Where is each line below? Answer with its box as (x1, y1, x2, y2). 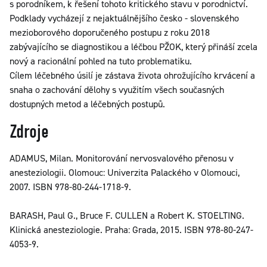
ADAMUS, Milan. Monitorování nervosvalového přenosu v (10, 152, 234, 164)
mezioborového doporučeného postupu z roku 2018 (10, 26, 210, 39)
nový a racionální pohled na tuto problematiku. (10, 55, 192, 67)
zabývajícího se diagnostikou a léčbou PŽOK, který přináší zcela (10, 41, 257, 53)
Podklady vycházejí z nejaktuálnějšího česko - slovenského (10, 12, 239, 24)
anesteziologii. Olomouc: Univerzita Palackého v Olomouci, (10, 166, 240, 179)
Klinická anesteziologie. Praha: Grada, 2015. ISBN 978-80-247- (10, 223, 253, 236)
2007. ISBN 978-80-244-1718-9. (10, 181, 131, 193)
